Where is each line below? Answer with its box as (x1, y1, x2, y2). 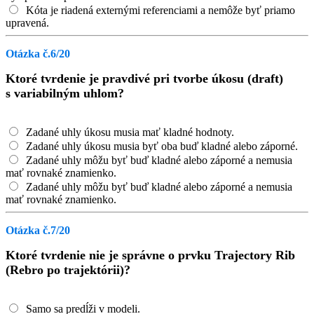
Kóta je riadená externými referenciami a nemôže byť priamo (23, 4, 295, 16)
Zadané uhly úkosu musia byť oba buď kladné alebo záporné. (23, 140, 298, 152)
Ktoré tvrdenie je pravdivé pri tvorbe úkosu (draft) (6, 71, 283, 86)
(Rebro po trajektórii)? (6, 263, 130, 277)
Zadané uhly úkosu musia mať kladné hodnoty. (23, 126, 234, 138)
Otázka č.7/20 (6, 224, 70, 236)
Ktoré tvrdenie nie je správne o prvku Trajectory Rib (6, 248, 295, 262)
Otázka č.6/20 (6, 48, 70, 60)
